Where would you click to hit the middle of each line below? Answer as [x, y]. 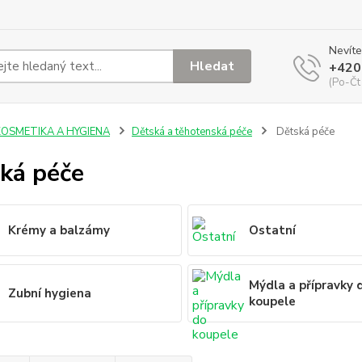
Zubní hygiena [49, 293]
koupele [273, 301]
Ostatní [273, 230]
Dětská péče [304, 132]
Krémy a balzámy [59, 230]
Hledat [213, 66]
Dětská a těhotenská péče [192, 132]
